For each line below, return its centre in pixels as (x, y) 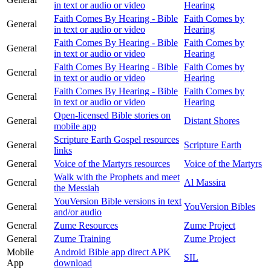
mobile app (75, 126)
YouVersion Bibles (220, 206)
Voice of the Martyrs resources (112, 163)
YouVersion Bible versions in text (118, 201)
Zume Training (82, 238)
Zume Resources (86, 225)
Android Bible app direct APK (112, 252)
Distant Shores (212, 120)
